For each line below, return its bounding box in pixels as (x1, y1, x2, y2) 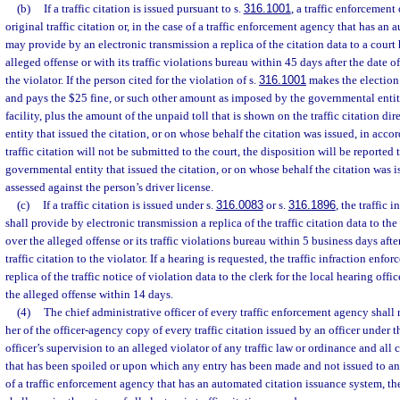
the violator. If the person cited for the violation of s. (5, 73, 259, 87)
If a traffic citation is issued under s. (42, 198, 216, 212)
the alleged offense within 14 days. (5, 287, 173, 301)
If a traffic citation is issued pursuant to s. (43, 2, 244, 15)
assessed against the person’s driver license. (5, 180, 213, 194)
